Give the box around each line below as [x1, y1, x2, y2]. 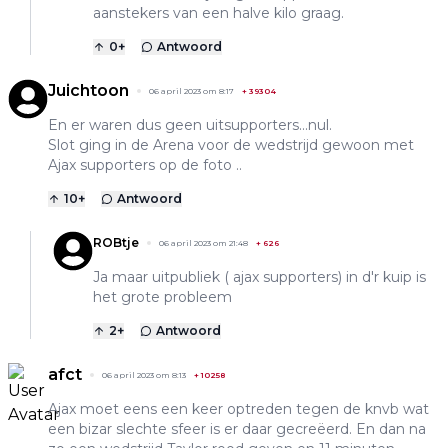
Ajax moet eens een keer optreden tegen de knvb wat [48, 399, 429, 418]
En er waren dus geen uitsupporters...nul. [48, 115, 332, 134]
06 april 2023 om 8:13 [102, 369, 186, 380]
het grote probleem [93, 287, 232, 306]
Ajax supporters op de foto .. [48, 155, 242, 174]
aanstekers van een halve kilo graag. [93, 3, 344, 22]
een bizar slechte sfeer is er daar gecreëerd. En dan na [48, 419, 426, 438]
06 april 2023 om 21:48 [159, 237, 248, 248]
